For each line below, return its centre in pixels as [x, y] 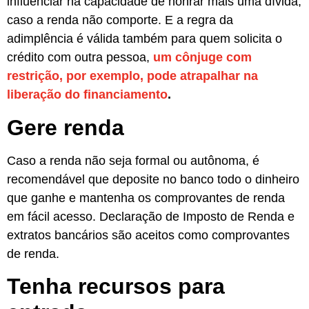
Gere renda [66, 127]
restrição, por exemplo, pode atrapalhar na [132, 76]
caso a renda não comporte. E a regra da [120, 20]
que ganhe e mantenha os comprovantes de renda [146, 198]
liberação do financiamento [87, 95]
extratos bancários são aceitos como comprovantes [148, 235]
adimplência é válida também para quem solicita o [144, 39]
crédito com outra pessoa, [80, 58]
